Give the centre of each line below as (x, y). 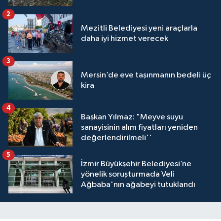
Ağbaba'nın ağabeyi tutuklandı (138, 184)
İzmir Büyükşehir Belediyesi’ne (136, 164)
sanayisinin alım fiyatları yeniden (139, 127)
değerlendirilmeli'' (116, 138)
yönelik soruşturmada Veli (128, 174)
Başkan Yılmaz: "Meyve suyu (132, 117)
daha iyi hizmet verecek (125, 39)
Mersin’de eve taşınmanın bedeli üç (146, 75)
